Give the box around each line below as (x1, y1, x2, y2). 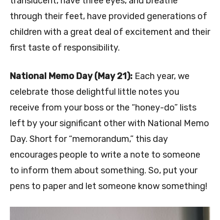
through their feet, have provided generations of (10, 10, 207, 22)
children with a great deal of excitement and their (10, 26, 210, 37)
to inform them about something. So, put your (10, 165, 197, 176)
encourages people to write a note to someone (10, 149, 200, 160)
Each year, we (135, 70, 190, 82)
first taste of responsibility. (10, 42, 120, 53)
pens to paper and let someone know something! (10, 180, 207, 192)
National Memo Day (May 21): (10, 70, 135, 82)
